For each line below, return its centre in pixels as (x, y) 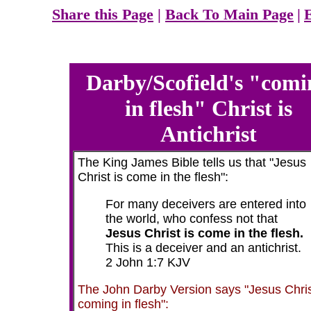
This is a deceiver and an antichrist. (203, 248)
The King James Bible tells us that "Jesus (192, 162)
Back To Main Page (229, 14)
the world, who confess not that (192, 219)
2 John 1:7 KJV (148, 262)
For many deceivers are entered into (206, 204)
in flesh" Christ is (208, 108)
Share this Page (103, 14)
